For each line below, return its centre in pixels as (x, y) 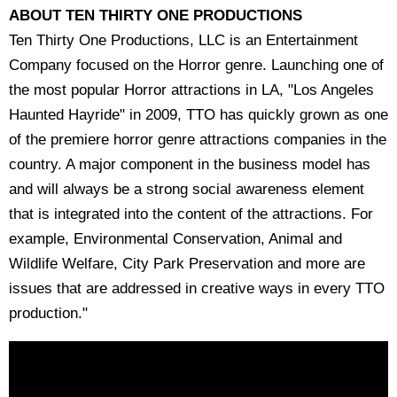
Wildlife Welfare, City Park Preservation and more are (187, 264)
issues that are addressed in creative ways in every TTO (197, 288)
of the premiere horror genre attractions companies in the (198, 140)
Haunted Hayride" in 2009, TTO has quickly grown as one (198, 115)
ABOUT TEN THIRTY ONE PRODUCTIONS (156, 16)
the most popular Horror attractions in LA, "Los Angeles (191, 90)
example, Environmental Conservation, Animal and (175, 239)
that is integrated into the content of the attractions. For (191, 214)
